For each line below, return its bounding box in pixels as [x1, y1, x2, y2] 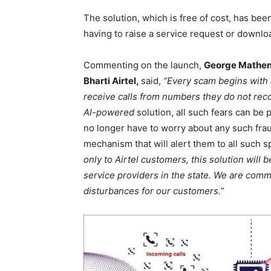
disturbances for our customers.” [83, 184, 224, 197]
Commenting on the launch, [83, 59, 204, 71]
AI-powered [83, 106, 134, 118]
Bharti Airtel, [83, 74, 141, 87]
